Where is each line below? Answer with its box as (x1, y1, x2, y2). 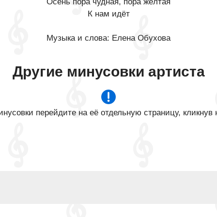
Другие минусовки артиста (12, 63, 205, 79)
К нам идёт (87, 9, 130, 18)
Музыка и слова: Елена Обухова (46, 33, 170, 43)
